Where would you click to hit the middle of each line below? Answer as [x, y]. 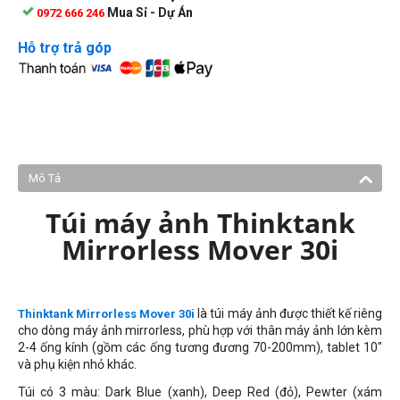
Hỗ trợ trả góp [65, 47]
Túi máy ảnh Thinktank [200, 223]
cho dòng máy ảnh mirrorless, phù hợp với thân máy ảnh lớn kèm [200, 330]
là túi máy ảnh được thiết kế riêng [289, 313]
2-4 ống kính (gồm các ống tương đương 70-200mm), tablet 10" [200, 347]
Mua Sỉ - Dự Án [150, 12]
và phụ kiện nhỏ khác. [77, 364]
